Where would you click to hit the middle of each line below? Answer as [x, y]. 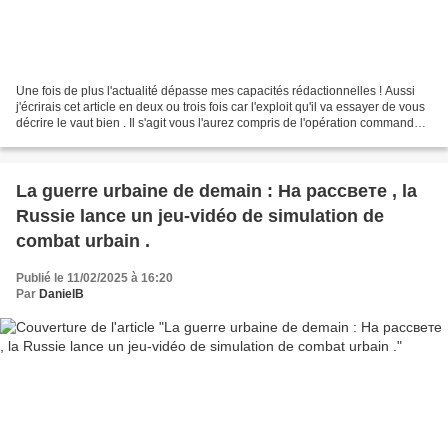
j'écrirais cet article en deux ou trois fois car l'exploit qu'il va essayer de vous [220, 107]
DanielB [61, 294]
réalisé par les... [59, 139]
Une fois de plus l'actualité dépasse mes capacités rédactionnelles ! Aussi [215, 91]
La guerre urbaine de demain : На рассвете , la [216, 191]
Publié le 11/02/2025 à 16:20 [94, 278]
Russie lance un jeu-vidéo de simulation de [200, 216]
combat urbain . [83, 241]
